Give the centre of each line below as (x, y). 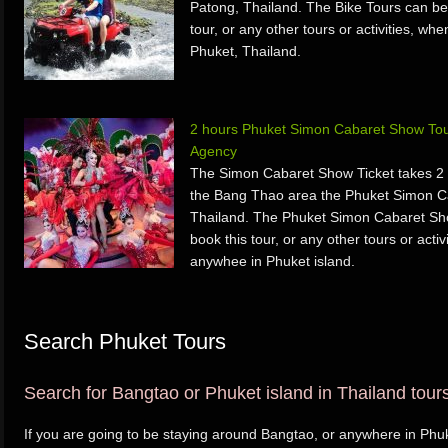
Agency (213, 151)
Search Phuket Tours (125, 341)
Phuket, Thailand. (245, 51)
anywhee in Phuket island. (272, 261)
